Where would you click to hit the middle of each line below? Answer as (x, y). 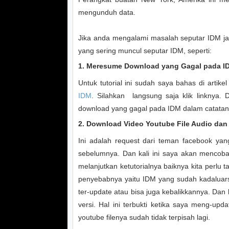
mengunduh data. (107, 12)
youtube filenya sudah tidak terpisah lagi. (144, 217)
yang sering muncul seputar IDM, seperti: (145, 51)
